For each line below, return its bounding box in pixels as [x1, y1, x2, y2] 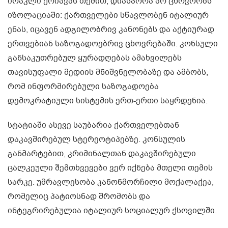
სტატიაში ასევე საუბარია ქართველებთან [8, 120, 179, 131]
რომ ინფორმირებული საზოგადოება [8, 81, 159, 93]
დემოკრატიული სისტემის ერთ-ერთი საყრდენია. [8, 95, 208, 107]
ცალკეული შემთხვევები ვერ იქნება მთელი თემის [8, 162, 213, 174]
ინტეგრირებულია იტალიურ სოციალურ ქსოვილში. [8, 205, 217, 217]
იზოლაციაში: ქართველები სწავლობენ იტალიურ [8, 10, 209, 21]
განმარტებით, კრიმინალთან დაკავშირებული [8, 148, 196, 160]
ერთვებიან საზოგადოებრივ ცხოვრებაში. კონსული [8, 38, 218, 50]
